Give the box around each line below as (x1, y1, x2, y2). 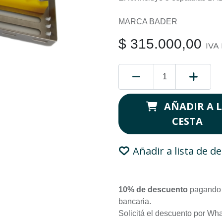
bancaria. (118, 197, 155, 206)
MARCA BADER (118, 17, 177, 26)
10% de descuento (118, 185, 188, 194)
